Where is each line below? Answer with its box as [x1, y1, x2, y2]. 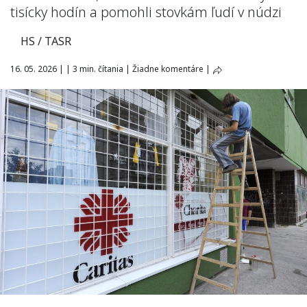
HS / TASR [21, 34, 71, 49]
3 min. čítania [71, 63, 125, 75]
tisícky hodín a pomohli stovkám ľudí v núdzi [10, 3, 282, 21]
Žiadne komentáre [132, 63, 204, 75]
